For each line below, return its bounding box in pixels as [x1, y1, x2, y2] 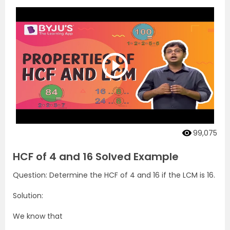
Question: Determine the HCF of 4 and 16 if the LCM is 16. [13, 169, 215, 180]
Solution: [13, 190, 43, 201]
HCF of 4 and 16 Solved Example [13, 149, 179, 164]
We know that [13, 210, 63, 221]
